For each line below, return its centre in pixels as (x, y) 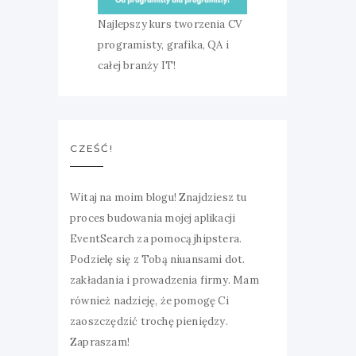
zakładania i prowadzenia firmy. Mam (164, 280)
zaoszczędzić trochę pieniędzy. (149, 321)
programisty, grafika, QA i (164, 45)
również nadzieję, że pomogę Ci (149, 301)
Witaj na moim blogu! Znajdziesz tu (159, 197)
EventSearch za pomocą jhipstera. (156, 239)
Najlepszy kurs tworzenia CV (170, 24)
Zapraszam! (100, 342)
